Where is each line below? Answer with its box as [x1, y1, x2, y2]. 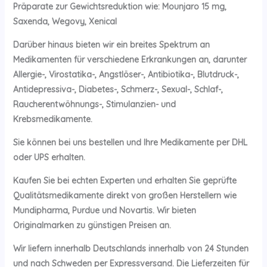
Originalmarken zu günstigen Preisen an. [13, 220, 171, 231]
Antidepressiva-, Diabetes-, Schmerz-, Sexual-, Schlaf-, [13, 84, 223, 95]
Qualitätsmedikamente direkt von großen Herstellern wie [13, 190, 237, 201]
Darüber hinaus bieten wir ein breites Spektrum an [13, 39, 210, 51]
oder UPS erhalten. [13, 152, 85, 163]
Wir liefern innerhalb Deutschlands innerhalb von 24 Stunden [13, 243, 249, 254]
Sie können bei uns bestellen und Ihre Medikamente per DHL [13, 137, 247, 148]
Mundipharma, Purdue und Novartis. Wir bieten [13, 205, 196, 216]
